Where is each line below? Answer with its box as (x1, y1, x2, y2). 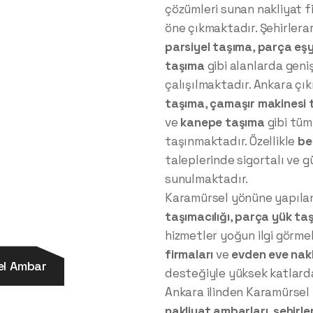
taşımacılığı (165, 209, 230, 225)
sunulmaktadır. (165, 171, 249, 187)
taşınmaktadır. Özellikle (165, 133, 298, 150)
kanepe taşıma (180, 115, 265, 131)
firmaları (165, 247, 214, 263)
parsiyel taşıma (165, 39, 253, 55)
